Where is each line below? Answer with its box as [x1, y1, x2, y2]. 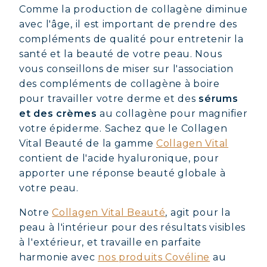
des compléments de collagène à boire [19, 78, 220, 89]
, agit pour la [165, 207, 231, 218]
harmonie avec [19, 252, 98, 263]
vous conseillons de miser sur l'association [19, 63, 234, 74]
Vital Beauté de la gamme [19, 138, 157, 149]
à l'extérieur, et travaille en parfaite [19, 237, 202, 248]
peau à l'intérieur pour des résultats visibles [19, 222, 246, 233]
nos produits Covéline [98, 252, 210, 263]
